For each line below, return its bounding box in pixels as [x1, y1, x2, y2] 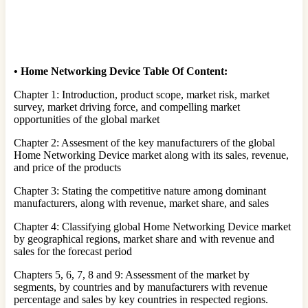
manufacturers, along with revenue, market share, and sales [14, 197, 269, 209]
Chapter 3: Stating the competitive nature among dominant [14, 184, 266, 197]
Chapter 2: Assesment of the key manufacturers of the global [14, 136, 275, 148]
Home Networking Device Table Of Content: [21, 65, 228, 77]
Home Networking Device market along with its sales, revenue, [14, 148, 289, 161]
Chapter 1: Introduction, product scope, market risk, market [14, 88, 269, 100]
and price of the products [14, 161, 121, 173]
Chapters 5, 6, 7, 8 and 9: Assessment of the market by [14, 268, 250, 280]
